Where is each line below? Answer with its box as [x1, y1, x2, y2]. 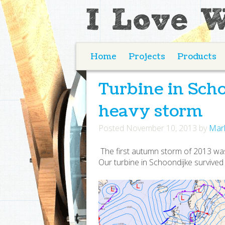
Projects [129, 51, 165, 62]
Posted [98, 123, 126, 134]
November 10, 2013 [126, 123, 197, 134]
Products [177, 51, 216, 62]
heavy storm [98, 100, 203, 123]
